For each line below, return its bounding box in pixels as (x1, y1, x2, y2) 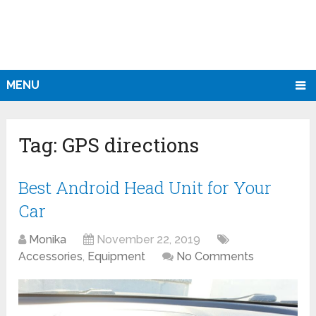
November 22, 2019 (97, 233, 201, 247)
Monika (29, 233, 67, 247)
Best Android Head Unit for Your (18, 176, 272, 200)
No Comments (176, 250, 255, 264)
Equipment (87, 250, 146, 264)
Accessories (18, 250, 83, 264)
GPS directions (62, 132, 200, 159)
